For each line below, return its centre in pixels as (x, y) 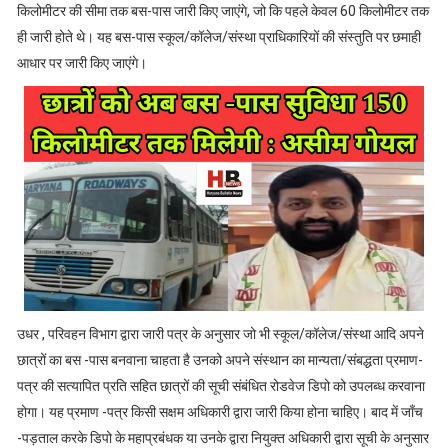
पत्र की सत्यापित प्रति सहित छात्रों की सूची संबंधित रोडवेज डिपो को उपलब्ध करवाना (220, 385)
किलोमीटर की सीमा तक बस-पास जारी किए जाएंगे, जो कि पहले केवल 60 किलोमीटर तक (222, 10)
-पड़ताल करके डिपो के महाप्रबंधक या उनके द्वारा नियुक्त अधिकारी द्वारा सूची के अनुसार (222, 437)
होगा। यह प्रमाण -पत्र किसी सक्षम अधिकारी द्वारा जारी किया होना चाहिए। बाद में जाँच (219, 411)
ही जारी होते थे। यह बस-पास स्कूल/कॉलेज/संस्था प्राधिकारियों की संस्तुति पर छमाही (218, 36)
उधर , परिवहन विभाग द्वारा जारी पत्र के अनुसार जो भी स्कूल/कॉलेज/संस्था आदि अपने (220, 333)
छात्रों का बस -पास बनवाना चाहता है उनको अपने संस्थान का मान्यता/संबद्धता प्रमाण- (219, 359)
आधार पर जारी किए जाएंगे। (81, 62)
